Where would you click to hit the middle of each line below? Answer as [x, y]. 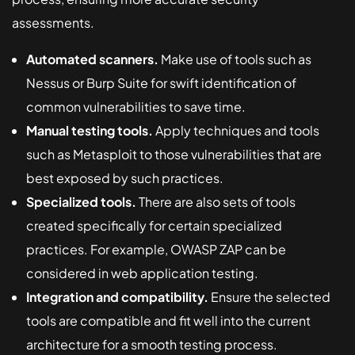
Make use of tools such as [235, 59]
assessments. [53, 22]
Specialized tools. [81, 201]
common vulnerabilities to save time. [136, 106]
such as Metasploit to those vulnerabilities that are [174, 154]
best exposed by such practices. [125, 177]
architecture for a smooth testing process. [152, 344]
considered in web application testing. [142, 273]
